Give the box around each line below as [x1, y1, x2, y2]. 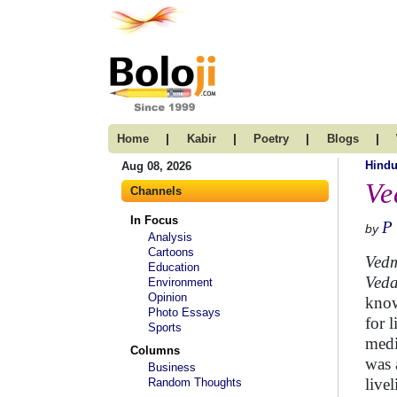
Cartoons [148, 245, 194, 259]
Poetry [253, 132, 289, 145]
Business [148, 361, 196, 374]
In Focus [130, 214, 178, 227]
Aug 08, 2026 [121, 160, 191, 173]
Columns [130, 344, 180, 357]
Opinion [148, 291, 187, 304]
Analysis [148, 230, 192, 244]
